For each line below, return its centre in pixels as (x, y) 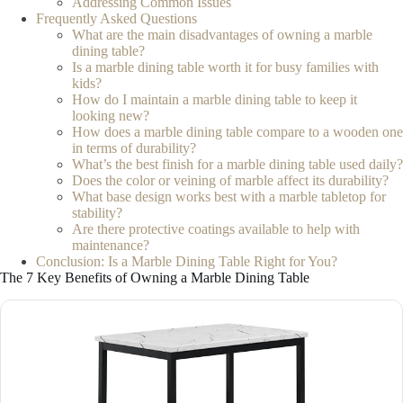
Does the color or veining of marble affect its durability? (230, 181)
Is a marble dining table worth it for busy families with (225, 67)
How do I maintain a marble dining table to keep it (215, 100)
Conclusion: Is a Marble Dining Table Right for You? (187, 262)
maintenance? (111, 246)
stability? (97, 213)
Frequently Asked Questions (116, 19)
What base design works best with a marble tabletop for (229, 197)
